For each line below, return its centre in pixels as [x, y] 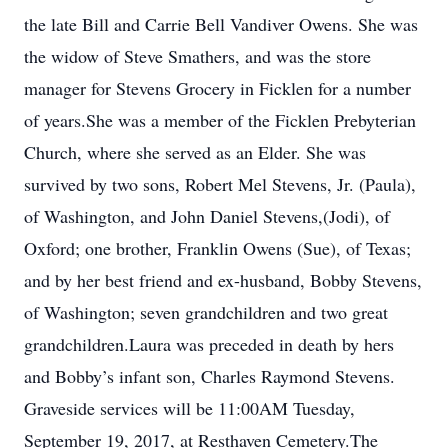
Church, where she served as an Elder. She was [195, 152]
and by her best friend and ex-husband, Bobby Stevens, [223, 280]
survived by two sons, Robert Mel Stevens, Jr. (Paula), [220, 184]
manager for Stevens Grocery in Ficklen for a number [217, 88]
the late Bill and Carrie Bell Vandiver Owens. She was [221, 24]
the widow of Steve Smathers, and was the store [197, 56]
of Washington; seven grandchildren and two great [206, 312]
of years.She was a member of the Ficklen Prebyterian [220, 120]
